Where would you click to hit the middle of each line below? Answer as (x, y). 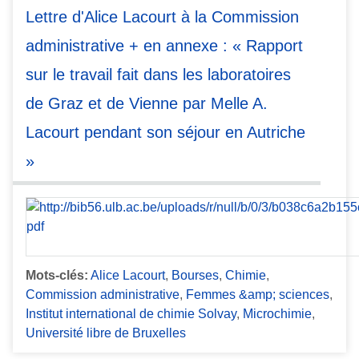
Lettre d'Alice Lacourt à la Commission (162, 16)
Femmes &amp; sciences (258, 295)
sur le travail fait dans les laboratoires (158, 74)
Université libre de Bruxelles (106, 333)
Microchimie (277, 314)
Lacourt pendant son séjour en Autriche (165, 132)
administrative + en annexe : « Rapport (164, 45)
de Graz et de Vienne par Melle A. (147, 103)
